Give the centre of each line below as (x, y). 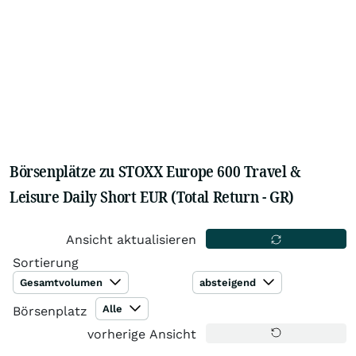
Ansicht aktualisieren (132, 240)
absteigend (230, 282)
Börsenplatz (50, 311)
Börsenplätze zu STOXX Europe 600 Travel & (155, 171)
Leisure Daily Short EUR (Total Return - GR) (152, 197)
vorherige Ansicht (142, 334)
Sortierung (46, 263)
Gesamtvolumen (63, 282)
